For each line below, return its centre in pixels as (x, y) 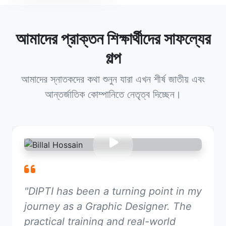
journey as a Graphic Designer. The (108, 207)
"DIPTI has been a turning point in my (113, 191)
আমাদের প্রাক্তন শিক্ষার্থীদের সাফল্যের (113, 38)
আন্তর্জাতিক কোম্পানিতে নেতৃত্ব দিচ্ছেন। (113, 94)
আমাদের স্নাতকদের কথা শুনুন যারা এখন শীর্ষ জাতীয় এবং (113, 79)
